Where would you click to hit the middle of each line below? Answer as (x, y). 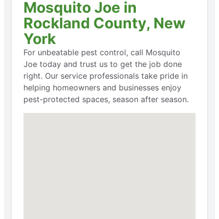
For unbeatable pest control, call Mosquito (102, 52)
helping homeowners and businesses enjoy (102, 87)
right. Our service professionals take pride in (106, 76)
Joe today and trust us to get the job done (103, 64)
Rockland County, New (105, 23)
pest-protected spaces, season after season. (106, 99)
